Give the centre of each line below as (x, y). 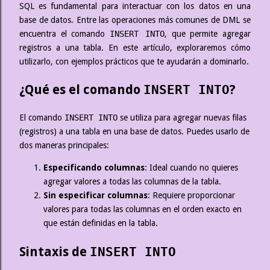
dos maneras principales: (64, 146)
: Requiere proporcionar (191, 196)
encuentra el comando (64, 33)
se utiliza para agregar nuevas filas (182, 118)
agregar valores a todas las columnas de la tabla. (132, 182)
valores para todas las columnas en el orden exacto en (143, 209)
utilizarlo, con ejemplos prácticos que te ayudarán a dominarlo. (134, 61)
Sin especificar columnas (96, 196)
